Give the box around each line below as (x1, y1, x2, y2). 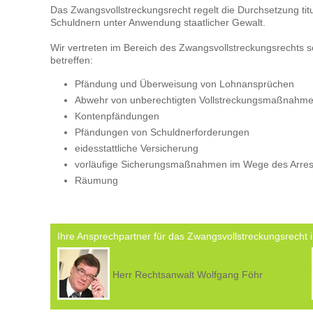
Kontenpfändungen (75, 110, 159, 122)
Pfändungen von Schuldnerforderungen (75, 126, 249, 138)
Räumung (75, 175, 118, 186)
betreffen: (50, 54, 93, 66)
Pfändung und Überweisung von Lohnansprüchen (75, 78, 294, 89)
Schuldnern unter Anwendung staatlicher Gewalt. (50, 17, 265, 28)
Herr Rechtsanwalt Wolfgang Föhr (112, 269, 263, 280)
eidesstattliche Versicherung (75, 143, 198, 154)
